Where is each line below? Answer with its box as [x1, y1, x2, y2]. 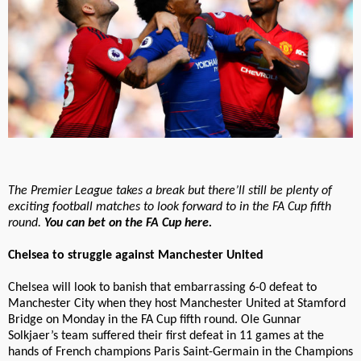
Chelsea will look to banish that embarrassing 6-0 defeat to [8, 281, 317, 295]
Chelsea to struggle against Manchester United [8, 249, 263, 263]
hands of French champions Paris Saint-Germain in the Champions [8, 346, 353, 359]
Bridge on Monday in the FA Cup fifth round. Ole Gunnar [8, 313, 301, 327]
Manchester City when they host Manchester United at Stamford [8, 297, 346, 311]
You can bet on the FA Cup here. [44, 217, 212, 230]
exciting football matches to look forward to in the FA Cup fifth [8, 201, 331, 214]
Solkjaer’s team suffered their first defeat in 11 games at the [8, 330, 324, 343]
